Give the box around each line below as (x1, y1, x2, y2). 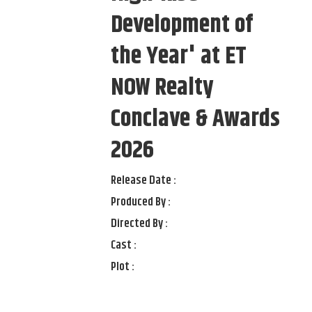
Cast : (111, 236, 137, 255)
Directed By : (111, 214, 169, 233)
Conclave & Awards (111, 100, 281, 139)
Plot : (111, 258, 135, 276)
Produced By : (111, 193, 171, 212)
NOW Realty (111, 69, 214, 107)
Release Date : (111, 171, 177, 190)
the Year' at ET (111, 38, 247, 76)
